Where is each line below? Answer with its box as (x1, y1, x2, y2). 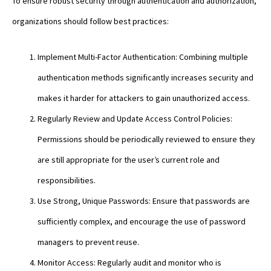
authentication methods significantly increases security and (38, 71, 253, 83)
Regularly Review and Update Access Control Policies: (38, 113, 232, 124)
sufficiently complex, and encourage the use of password (38, 215, 246, 227)
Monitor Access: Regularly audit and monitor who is (38, 256, 221, 268)
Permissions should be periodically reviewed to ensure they (38, 133, 255, 145)
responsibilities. (38, 174, 96, 186)
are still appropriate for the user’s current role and (38, 154, 220, 165)
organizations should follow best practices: (12, 16, 169, 27)
